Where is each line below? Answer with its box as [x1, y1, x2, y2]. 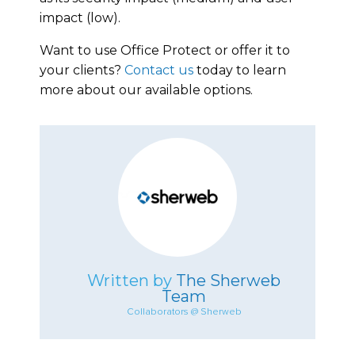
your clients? [40, 62, 124, 78]
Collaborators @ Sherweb [126, 305, 242, 318]
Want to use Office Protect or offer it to [40, 42, 290, 58]
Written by [87, 270, 176, 290]
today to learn [193, 62, 286, 78]
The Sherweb [176, 270, 281, 290]
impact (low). [40, 10, 120, 25]
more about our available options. [40, 82, 253, 97]
